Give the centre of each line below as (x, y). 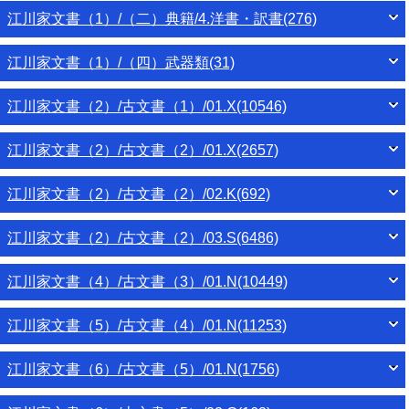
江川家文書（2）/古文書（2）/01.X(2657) (143, 151)
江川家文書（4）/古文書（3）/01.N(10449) (147, 282)
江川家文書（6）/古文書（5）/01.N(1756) (143, 370)
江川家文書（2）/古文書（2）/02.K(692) (139, 194)
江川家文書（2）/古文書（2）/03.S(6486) (143, 238)
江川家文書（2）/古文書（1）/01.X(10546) (147, 107)
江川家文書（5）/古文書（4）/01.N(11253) (147, 326)
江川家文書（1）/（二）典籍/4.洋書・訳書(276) (162, 19)
